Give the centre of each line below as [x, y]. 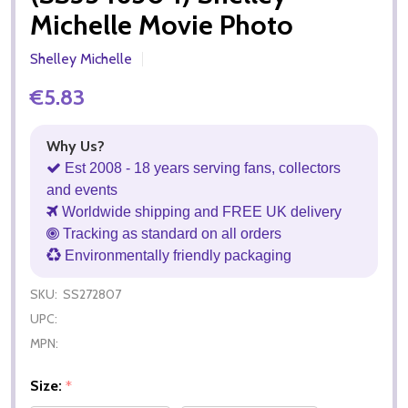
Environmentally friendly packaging [176, 255]
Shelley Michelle [81, 58]
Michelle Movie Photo [162, 25]
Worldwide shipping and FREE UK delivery [200, 211]
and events [82, 189]
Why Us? [76, 146]
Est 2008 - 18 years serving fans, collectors [201, 168]
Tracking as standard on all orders [170, 233]
